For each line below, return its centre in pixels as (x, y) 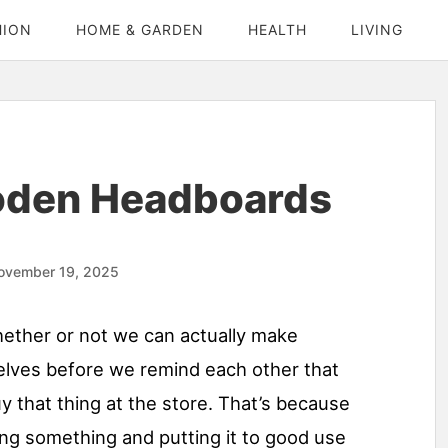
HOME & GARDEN (140, 29)
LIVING (377, 29)
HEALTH (277, 29)
